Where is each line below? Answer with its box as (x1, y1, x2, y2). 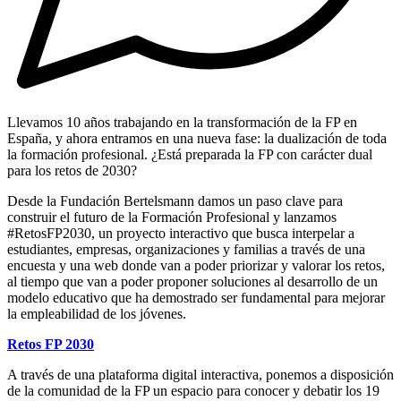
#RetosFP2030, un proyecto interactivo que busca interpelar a (7, 225, 354, 241)
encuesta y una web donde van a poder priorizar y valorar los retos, (7, 257, 385, 273)
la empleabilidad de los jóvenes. (7, 305, 186, 321)
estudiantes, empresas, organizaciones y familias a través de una (7, 241, 365, 257)
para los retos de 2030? (7, 162, 137, 178)
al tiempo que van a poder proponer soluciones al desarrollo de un (7, 273, 378, 289)
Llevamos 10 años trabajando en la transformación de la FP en (7, 114, 357, 130)
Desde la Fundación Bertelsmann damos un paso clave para (7, 192, 343, 209)
